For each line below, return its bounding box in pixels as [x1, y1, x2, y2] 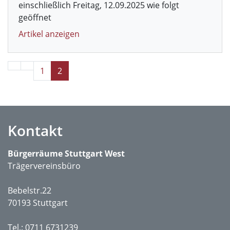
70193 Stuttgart [8, 197, 68, 208]
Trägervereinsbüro [8, 160, 81, 171]
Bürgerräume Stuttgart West [8, 148, 125, 159]
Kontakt [8, 121, 63, 140]
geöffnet [18, 12, 51, 23]
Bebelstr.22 [8, 185, 51, 196]
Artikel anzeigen [18, 28, 80, 40]
